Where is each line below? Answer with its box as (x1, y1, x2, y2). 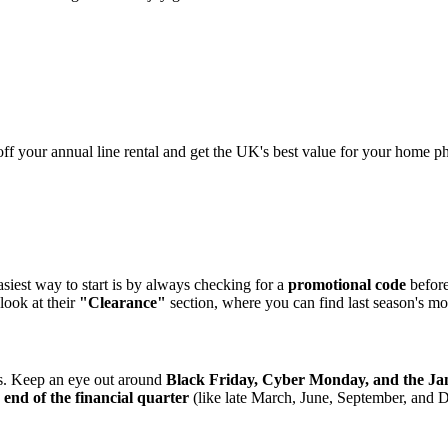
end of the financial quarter (4, 389, 189, 407)
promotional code (288, 275, 406, 293)
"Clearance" (79, 293, 166, 311)
